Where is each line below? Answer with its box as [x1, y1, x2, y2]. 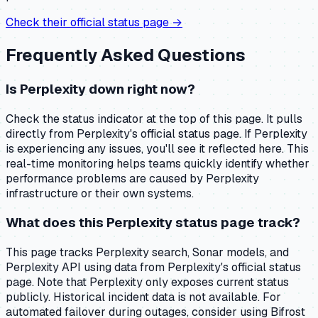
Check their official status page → [6, 15, 182, 30]
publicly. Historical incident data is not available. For [6, 289, 281, 305]
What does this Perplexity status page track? [6, 214, 300, 232]
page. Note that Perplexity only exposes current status [6, 274, 289, 290]
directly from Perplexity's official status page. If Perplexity [6, 126, 307, 141]
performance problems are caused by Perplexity [6, 170, 259, 186]
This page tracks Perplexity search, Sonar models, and [6, 244, 289, 260]
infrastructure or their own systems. [6, 185, 194, 201]
